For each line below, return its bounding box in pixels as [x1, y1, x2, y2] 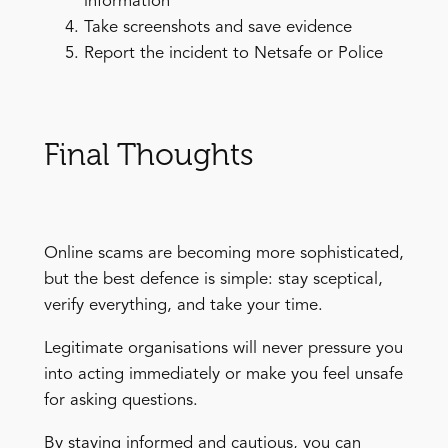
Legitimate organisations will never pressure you [43, 340, 403, 358]
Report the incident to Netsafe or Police [83, 45, 383, 63]
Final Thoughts [43, 135, 254, 173]
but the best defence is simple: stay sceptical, [43, 271, 383, 289]
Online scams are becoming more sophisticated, [43, 245, 404, 263]
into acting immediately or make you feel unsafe [43, 366, 403, 384]
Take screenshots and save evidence [83, 19, 352, 37]
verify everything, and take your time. [43, 297, 323, 315]
